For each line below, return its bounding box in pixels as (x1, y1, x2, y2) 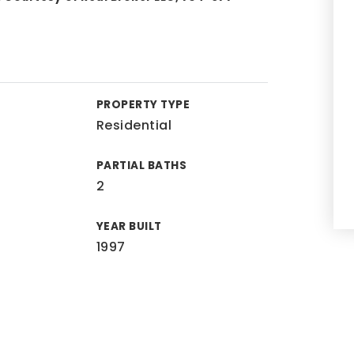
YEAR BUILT (96, 219, 162, 234)
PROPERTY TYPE (96, 97, 190, 112)
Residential (96, 116, 172, 134)
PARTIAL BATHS (96, 158, 187, 173)
